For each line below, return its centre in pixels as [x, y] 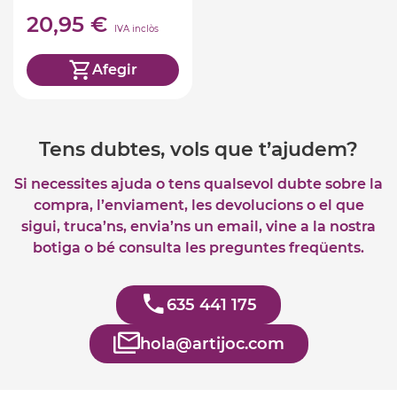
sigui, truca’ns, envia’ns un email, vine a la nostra [198, 226]
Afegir [114, 70]
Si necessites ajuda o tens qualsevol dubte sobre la [198, 183]
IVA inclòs [136, 28]
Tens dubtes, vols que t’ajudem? [198, 149]
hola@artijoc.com [212, 343]
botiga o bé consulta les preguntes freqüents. [198, 247]
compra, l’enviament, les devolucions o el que [198, 205]
